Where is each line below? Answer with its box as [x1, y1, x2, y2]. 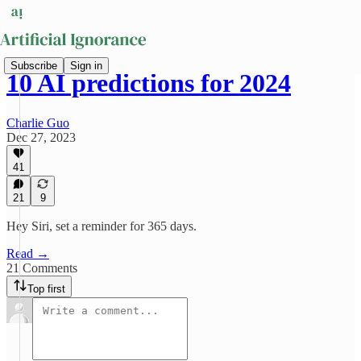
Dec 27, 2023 [6, 130, 76, 144]
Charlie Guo [6, 115, 69, 130]
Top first [27, 283, 65, 295]
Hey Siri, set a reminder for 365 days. [6, 219, 197, 233]
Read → [6, 247, 49, 260]
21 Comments [6, 261, 77, 275]
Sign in [70, 59, 102, 72]
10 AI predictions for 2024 [6, 68, 291, 98]
